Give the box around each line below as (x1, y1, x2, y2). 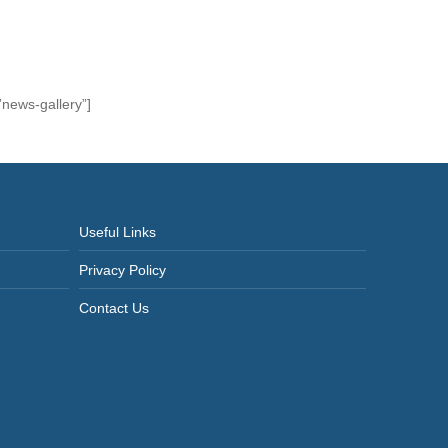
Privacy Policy (78, 262, 166, 278)
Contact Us (78, 300, 149, 316)
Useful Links (78, 224, 156, 240)
